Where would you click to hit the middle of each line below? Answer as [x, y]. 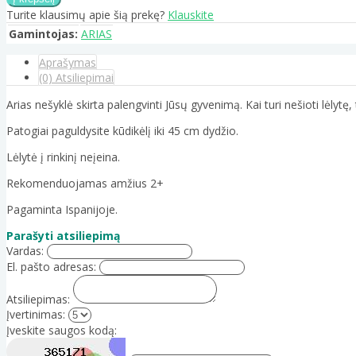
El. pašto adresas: [51, 267]
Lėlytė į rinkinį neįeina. [63, 157]
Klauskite [191, 15]
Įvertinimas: [36, 315]
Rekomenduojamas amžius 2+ [85, 184]
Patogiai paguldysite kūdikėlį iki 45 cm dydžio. [122, 131]
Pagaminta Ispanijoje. [62, 210]
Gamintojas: [43, 34]
